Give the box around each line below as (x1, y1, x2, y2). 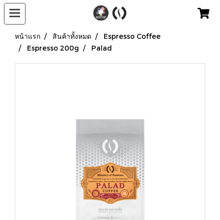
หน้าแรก (15, 32, 40, 40)
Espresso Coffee (104, 32, 161, 40)
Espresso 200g (27, 44, 79, 52)
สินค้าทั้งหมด (53, 32, 91, 40)
